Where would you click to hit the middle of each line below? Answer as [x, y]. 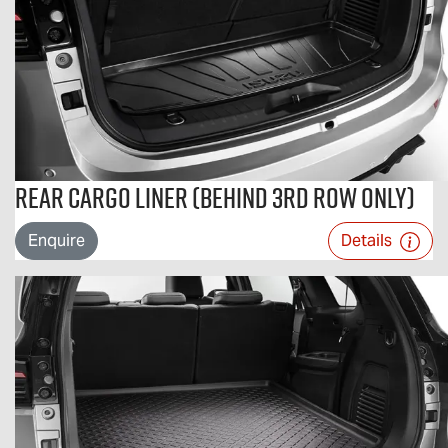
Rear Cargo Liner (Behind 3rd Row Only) [215, 197]
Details [368, 240]
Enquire [56, 240]
